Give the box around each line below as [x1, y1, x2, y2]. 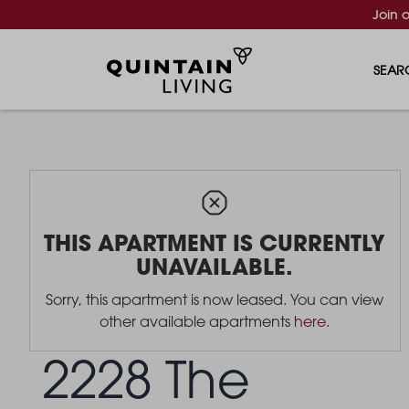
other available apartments [100, 312, 294, 330]
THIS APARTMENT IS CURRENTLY [44, 227, 385, 257]
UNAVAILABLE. [136, 251, 293, 281]
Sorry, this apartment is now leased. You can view [46, 290, 383, 309]
